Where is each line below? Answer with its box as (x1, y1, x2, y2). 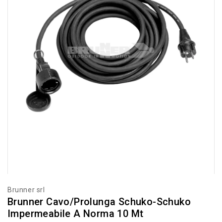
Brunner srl (7, 185, 45, 194)
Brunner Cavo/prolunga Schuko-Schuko (7, 195, 191, 208)
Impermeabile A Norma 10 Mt (7, 207, 144, 220)
